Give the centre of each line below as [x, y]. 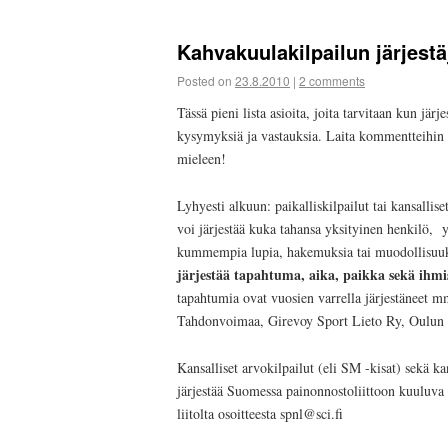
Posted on [204, 81]
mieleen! [201, 158]
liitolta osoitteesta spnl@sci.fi [260, 413]
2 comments [332, 81]
